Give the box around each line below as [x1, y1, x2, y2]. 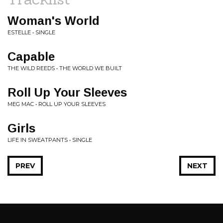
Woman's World [7, 14, 100, 27]
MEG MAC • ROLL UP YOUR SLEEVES [7, 101, 106, 108]
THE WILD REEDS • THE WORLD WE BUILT [7, 65, 122, 72]
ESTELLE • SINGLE [7, 29, 55, 36]
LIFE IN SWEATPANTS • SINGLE [7, 136, 92, 143]
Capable [7, 50, 55, 63]
